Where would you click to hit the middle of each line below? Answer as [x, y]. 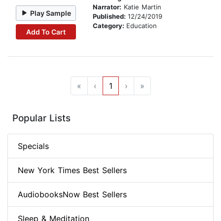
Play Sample [51, 13]
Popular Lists [41, 118]
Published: [110, 17]
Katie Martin [141, 7]
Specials [33, 146]
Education [142, 26]
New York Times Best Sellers [72, 170]
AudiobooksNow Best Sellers [72, 195]
